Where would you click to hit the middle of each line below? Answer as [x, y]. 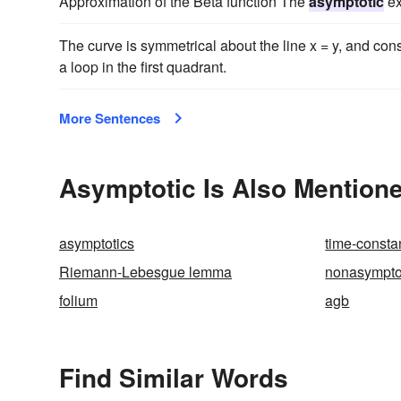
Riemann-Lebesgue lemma [145, 272]
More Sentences [110, 119]
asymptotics [97, 243]
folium [78, 301]
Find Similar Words [174, 378]
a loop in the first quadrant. [143, 67]
